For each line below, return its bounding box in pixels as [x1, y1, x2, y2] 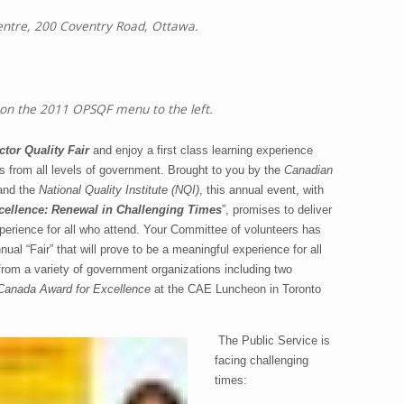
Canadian [280, 162, 333, 177]
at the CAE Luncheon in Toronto [151, 281, 321, 296]
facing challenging [215, 353, 308, 368]
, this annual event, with [199, 182, 324, 197]
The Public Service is [215, 334, 330, 348]
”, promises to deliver [222, 202, 332, 216]
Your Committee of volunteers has [140, 222, 321, 236]
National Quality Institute [39, 182, 168, 197]
